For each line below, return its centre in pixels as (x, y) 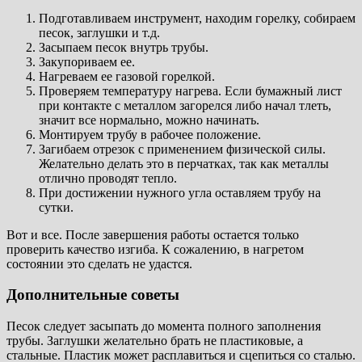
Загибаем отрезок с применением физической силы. (182, 149)
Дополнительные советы (93, 295)
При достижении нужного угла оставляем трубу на (180, 192)
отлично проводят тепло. (108, 178)
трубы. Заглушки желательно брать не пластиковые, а (155, 341)
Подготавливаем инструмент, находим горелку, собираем (197, 18)
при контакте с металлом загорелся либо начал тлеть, (185, 105)
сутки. (56, 207)
